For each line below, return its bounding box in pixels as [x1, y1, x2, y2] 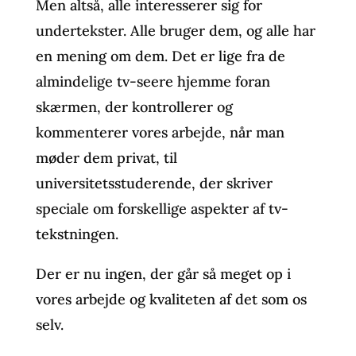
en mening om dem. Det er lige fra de [35, 46, 285, 65]
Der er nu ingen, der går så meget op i [35, 264, 291, 283]
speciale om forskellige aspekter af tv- [35, 199, 288, 218]
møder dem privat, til [35, 148, 177, 167]
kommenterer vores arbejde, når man [35, 122, 284, 141]
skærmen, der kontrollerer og [35, 97, 233, 116]
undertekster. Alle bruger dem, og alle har [35, 21, 315, 40]
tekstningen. [35, 224, 118, 243]
